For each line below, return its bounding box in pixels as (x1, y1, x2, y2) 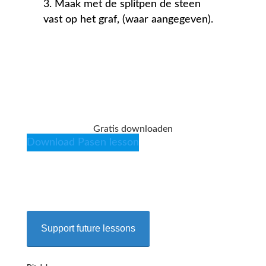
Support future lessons (40, 223, 135, 234)
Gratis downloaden (93, 124, 173, 134)
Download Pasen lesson (26, 137, 139, 148)
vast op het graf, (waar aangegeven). (43, 14, 214, 26)
